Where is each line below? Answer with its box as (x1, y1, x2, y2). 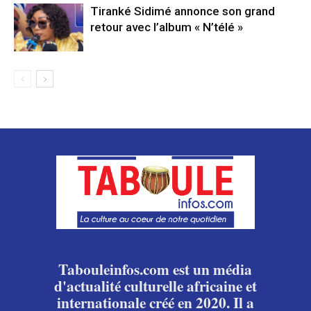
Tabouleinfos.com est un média (58, 258, 253, 280)
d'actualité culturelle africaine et (53, 274, 257, 296)
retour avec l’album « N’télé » (90, 20, 243, 35)
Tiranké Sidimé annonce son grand (90, 4, 275, 19)
